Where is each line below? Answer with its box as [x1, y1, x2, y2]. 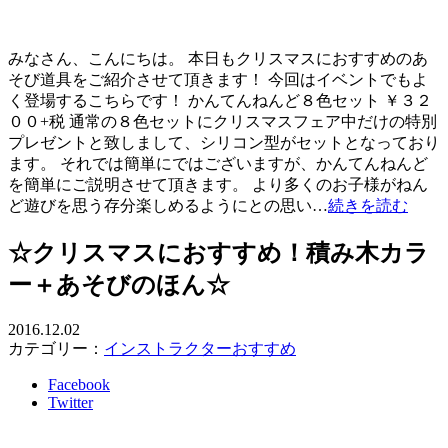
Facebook [48, 376, 110, 394]
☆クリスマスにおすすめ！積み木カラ [8, 240, 429, 267]
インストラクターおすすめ [104, 340, 296, 358]
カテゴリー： [8, 340, 104, 358]
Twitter [48, 394, 93, 412]
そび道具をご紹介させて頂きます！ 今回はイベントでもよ [8, 71, 428, 89]
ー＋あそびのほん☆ [8, 272, 230, 299]
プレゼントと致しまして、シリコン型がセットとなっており [8, 134, 440, 152]
